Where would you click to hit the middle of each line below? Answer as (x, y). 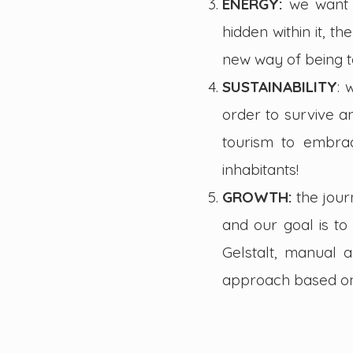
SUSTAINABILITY (280, 87)
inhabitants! (260, 169)
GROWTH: (260, 197)
